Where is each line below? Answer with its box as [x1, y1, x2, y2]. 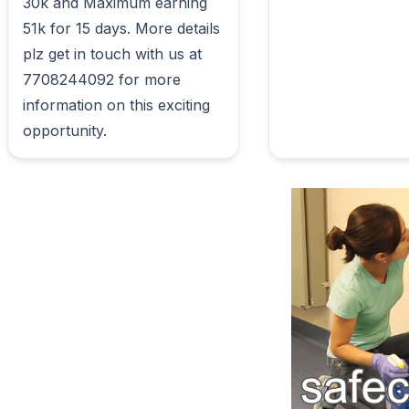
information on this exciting [23, 96, 210, 114]
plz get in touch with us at [23, 45, 202, 63]
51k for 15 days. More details [23, 19, 220, 37]
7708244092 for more [23, 70, 181, 89]
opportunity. [23, 121, 216, 140]
